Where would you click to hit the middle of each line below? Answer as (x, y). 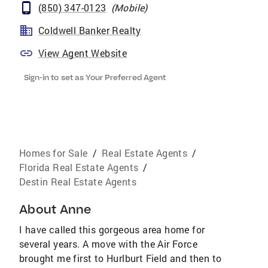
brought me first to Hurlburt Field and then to (121, 258)
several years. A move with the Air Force (108, 244)
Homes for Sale (54, 153)
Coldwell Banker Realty (90, 30)
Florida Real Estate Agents (79, 167)
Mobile (130, 7)
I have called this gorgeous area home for (112, 229)
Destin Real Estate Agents (78, 182)
